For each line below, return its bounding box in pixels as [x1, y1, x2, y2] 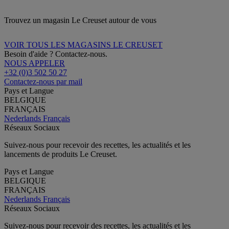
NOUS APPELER [4, 58, 65, 67]
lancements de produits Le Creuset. [4, 149, 117, 158]
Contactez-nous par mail [4, 77, 82, 86]
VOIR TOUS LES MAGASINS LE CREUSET [4, 40, 163, 49]
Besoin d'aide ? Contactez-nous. [4, 49, 107, 58]
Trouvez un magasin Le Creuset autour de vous [4, 15, 156, 25]
